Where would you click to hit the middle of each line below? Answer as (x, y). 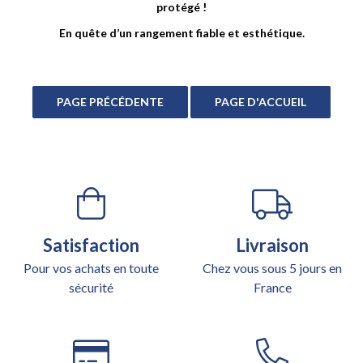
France (272, 287)
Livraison (272, 245)
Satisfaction (91, 245)
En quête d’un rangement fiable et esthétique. (181, 32)
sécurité (91, 287)
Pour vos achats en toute (91, 267)
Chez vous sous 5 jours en (272, 267)
